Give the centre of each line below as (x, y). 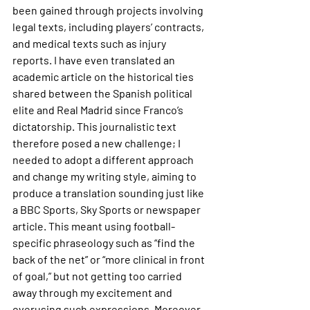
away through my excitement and (93, 292)
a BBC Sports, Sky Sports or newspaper (108, 209)
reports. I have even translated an (95, 60)
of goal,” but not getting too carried (98, 276)
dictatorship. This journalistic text (95, 126)
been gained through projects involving (109, 10)
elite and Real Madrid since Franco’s (99, 110)
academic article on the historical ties (104, 76)
